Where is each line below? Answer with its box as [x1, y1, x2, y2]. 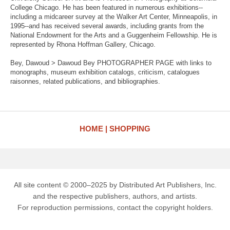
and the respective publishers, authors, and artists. [33, 192, 197, 200]
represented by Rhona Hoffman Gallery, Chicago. [10, 41, 156, 48]
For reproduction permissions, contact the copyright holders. [17, 203, 213, 212]
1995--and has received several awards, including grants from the [10, 22, 204, 30]
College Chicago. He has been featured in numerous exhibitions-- [10, 4, 203, 11]
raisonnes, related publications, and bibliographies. [10, 78, 160, 85]
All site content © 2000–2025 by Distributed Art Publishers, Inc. [13, 181, 217, 189]
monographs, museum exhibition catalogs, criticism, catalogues [10, 68, 200, 76]
